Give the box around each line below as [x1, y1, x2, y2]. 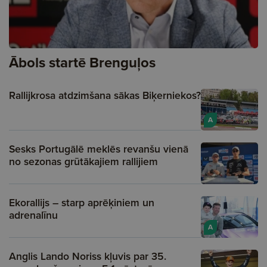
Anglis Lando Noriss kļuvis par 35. [9, 248, 166, 263]
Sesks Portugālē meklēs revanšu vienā [9, 141, 188, 156]
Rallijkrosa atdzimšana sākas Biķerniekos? [9, 87, 201, 103]
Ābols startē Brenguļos [9, 51, 156, 73]
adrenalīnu [9, 207, 58, 222]
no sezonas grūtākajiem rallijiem [9, 153, 158, 169]
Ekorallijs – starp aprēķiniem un [9, 194, 154, 210]
